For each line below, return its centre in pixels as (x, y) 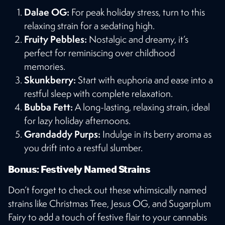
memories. (45, 66)
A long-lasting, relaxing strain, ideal (141, 107)
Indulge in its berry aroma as (156, 134)
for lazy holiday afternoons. (77, 120)
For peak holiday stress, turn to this (137, 12)
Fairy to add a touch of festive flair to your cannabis (107, 217)
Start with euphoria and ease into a (144, 80)
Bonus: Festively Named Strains (79, 168)
